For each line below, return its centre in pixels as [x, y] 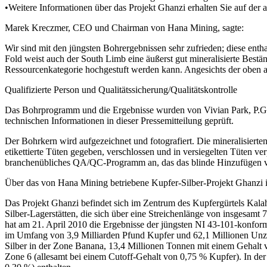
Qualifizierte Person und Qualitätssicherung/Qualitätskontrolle [121, 89]
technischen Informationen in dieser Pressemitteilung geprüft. [119, 120]
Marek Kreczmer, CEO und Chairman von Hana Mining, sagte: [124, 27]
